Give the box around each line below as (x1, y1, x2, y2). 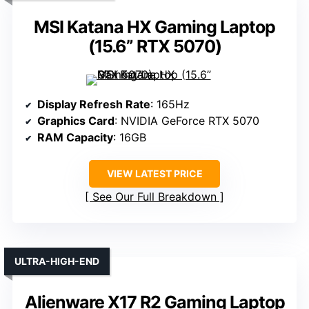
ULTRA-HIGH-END (14, 255, 99, 268)
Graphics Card (37, 114, 114, 128)
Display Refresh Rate (37, 97, 150, 112)
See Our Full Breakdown (92, 190, 217, 204)
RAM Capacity (37, 130, 113, 145)
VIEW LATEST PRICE (106, 168, 203, 180)
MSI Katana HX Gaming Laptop (34, 17, 275, 38)
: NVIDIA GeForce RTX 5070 (114, 114, 259, 128)
